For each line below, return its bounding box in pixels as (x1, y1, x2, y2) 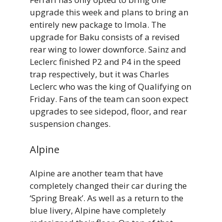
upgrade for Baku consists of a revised (30, 31, 180, 43)
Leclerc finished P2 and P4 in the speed (30, 55, 181, 67)
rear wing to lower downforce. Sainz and (30, 43, 186, 55)
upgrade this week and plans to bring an (30, 6, 188, 18)
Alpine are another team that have (30, 167, 163, 179)
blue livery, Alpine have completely (30, 205, 166, 217)
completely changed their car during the (30, 180, 187, 192)
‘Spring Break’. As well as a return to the (30, 192, 183, 204)
